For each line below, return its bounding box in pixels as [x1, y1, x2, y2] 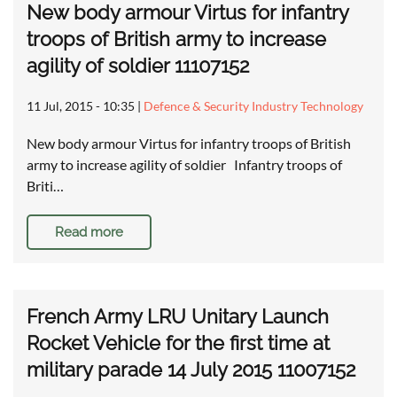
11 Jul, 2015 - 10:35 [27, 98, 135, 114]
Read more [55, 224, 123, 241]
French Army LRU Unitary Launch [27, 305, 329, 329]
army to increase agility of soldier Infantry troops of [27, 156, 342, 174]
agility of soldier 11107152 [27, 54, 249, 78]
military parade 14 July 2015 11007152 [27, 358, 355, 382]
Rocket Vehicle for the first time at [27, 331, 330, 355]
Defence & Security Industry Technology [144, 98, 363, 114]
